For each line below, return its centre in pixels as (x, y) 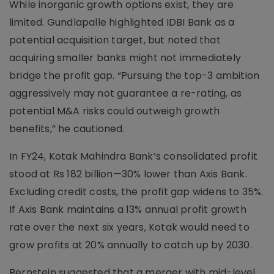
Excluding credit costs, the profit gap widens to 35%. (136, 192)
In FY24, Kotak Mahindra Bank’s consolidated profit (134, 156)
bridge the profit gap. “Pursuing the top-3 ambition (135, 76)
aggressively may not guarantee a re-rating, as (126, 93)
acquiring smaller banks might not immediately (125, 58)
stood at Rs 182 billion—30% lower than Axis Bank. (128, 174)
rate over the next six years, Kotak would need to (129, 227)
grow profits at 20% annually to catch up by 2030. (131, 245)
